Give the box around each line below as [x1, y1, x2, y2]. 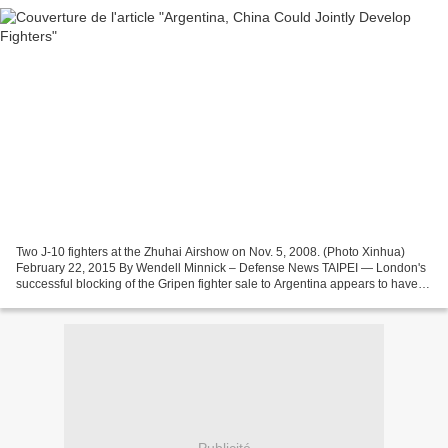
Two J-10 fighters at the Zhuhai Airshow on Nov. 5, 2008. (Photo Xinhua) [16, 244, 405, 259]
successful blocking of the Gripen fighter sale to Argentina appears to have [16, 276, 418, 291]
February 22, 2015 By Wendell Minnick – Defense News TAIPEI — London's [16, 260, 426, 275]
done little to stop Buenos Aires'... [16, 292, 195, 307]
